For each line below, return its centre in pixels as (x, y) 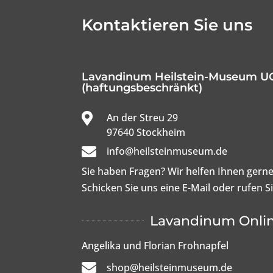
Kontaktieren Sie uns (167, 25)
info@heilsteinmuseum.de (167, 151)
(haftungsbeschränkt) (142, 88)
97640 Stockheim (146, 133)
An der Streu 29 (143, 118)
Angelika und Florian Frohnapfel (155, 245)
